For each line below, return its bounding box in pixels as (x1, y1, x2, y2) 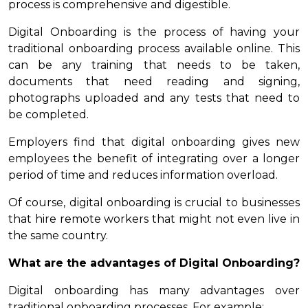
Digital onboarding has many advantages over (8, 284, 300, 298)
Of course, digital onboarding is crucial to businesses (8, 196, 300, 210)
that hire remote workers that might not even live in (8, 212, 300, 226)
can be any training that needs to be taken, (8, 58, 300, 72)
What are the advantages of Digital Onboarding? (8, 256, 300, 270)
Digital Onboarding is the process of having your (8, 25, 300, 39)
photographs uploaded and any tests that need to (8, 91, 300, 105)
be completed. (8, 108, 89, 122)
